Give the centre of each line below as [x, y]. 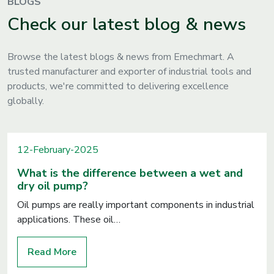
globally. [26, 101]
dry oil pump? [53, 186]
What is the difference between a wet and [130, 173]
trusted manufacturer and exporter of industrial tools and [129, 72]
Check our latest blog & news [127, 24]
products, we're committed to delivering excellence [118, 86]
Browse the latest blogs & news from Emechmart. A [121, 57]
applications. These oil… [69, 220]
